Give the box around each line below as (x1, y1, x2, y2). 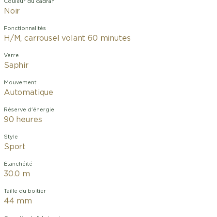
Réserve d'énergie (4, 107, 54, 112)
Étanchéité (4, 161, 32, 167)
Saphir (4, 62, 29, 69)
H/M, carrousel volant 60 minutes (4, 34, 131, 42)
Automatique (4, 89, 54, 96)
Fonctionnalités (4, 26, 46, 31)
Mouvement (4, 80, 36, 85)
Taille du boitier (4, 188, 46, 194)
